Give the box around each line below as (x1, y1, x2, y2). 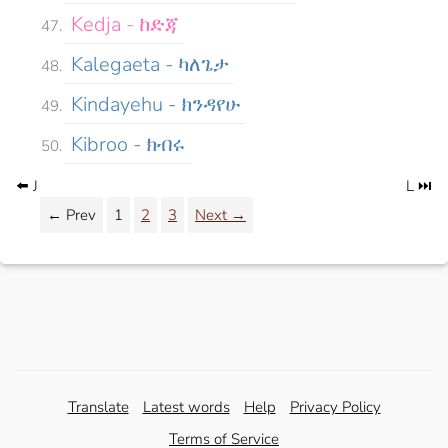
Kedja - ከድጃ (71, 10, 179, 38)
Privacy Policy (289, 396, 381, 417)
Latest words (142, 396, 230, 417)
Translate (67, 396, 129, 417)
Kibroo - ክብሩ (71, 130, 185, 158)
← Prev (47, 204, 96, 225)
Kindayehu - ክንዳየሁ (71, 90, 240, 118)
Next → (195, 204, 246, 225)
